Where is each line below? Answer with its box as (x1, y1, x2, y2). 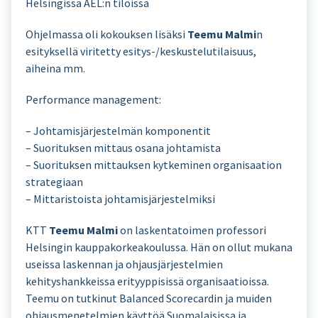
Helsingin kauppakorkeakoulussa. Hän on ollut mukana (26, 240, 292, 254)
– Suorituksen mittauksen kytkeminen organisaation (26, 158, 282, 172)
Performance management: (26, 92, 161, 106)
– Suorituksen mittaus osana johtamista (26, 141, 221, 155)
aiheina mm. (26, 61, 85, 75)
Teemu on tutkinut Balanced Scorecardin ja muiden (26, 291, 272, 305)
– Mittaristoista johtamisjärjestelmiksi (26, 192, 215, 206)
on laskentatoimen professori (118, 223, 266, 237)
